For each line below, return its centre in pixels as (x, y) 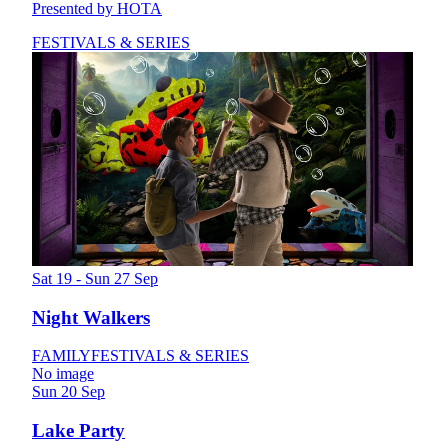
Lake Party (78, 431)
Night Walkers (91, 317)
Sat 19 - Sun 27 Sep (95, 279)
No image (63, 374)
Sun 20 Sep (68, 392)
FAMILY (61, 356)
